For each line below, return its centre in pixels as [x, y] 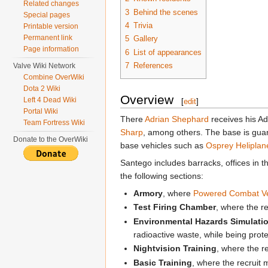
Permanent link [48, 38]
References [153, 65]
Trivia [143, 25]
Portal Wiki [41, 111]
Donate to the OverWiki [51, 139]
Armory [148, 194]
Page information [51, 49]
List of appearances [167, 52]
